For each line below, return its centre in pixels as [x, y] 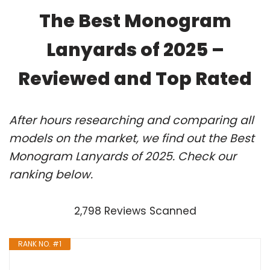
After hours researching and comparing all [131, 120]
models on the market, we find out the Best [132, 138]
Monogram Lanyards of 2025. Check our [123, 156]
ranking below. [51, 174]
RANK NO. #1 [40, 243]
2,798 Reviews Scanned [135, 211]
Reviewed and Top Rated [135, 79]
